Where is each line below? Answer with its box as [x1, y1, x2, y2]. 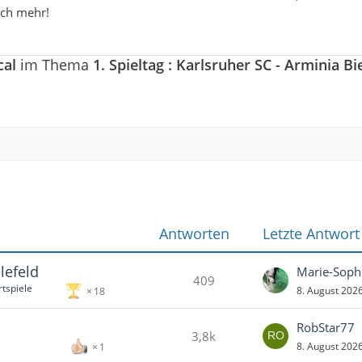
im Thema [16, 54, 93, 74]
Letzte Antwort [263, 224, 360, 244]
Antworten [158, 224, 229, 244]
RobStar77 [297, 319, 355, 336]
